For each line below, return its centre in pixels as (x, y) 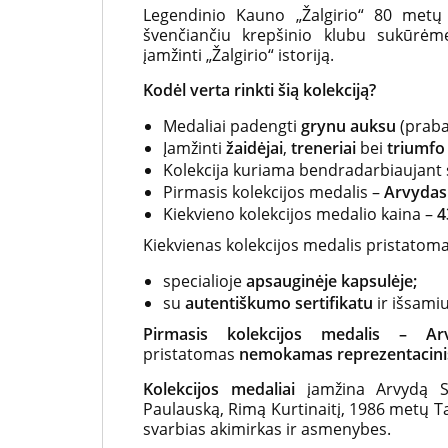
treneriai (323, 148)
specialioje (204, 281)
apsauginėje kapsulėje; (331, 281)
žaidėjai (254, 148)
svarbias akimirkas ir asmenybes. (267, 429)
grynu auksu (350, 126)
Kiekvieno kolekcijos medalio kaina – (300, 214)
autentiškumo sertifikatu (279, 303)
